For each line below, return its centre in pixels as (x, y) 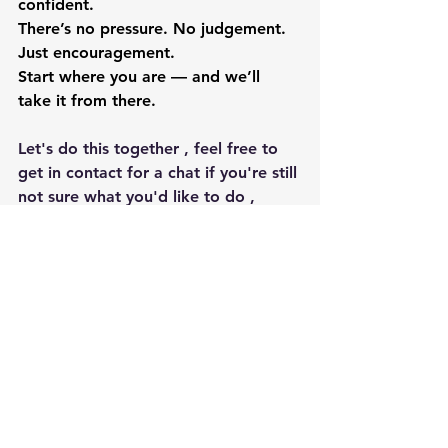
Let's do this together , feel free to (150, 148)
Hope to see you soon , (105, 292)
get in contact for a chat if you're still (160, 172)
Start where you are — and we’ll (141, 76)
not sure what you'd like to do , (136, 196)
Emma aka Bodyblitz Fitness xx (139, 316)
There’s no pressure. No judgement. (154, 28)
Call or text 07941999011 (112, 244)
